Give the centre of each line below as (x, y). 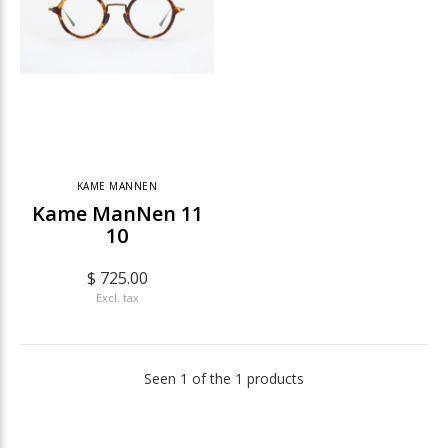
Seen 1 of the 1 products (224, 378)
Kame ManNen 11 (117, 213)
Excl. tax (117, 297)
